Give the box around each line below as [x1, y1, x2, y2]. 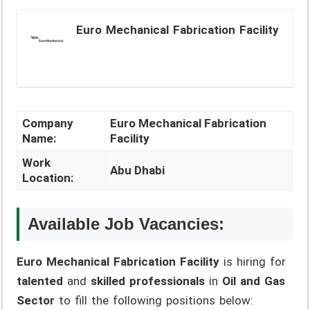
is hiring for [219, 255, 286, 269]
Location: [22, 170, 74, 185]
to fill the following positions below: [55, 293, 254, 308]
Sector [17, 293, 55, 308]
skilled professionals [91, 274, 206, 289]
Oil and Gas [222, 274, 286, 289]
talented [17, 274, 64, 289]
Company [22, 116, 74, 130]
